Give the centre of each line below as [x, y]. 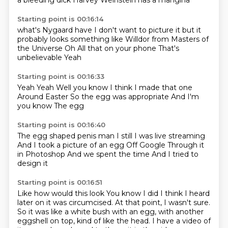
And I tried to [175, 154]
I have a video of [181, 221]
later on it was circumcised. [66, 203]
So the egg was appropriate [120, 97]
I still [125, 136]
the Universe [41, 48]
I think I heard [185, 193]
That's [168, 48]
